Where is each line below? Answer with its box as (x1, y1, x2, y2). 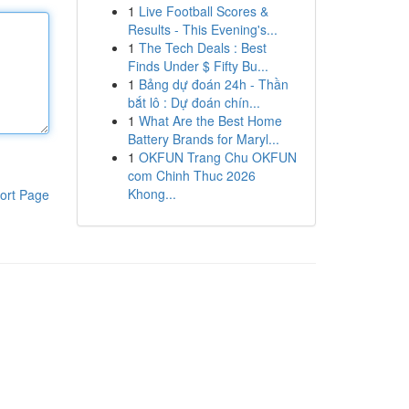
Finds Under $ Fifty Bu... (127, 57, 268, 75)
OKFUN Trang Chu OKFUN (138, 148, 297, 166)
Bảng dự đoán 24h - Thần (138, 75, 288, 93)
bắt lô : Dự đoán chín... (127, 93, 260, 111)
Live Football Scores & (138, 2, 268, 20)
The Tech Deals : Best (138, 38, 267, 57)
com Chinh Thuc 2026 (127, 166, 256, 184)
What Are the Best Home (138, 111, 282, 130)
